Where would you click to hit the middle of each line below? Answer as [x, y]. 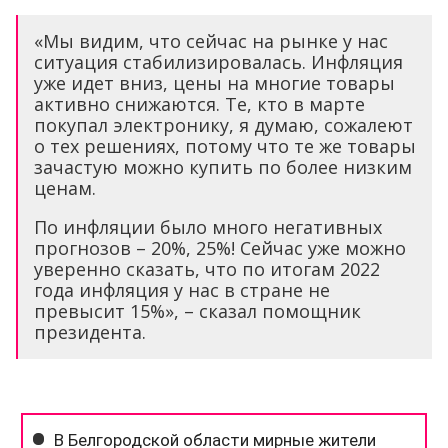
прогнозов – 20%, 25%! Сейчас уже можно [220, 248]
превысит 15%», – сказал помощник [197, 311]
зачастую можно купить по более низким [223, 167]
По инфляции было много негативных [208, 227]
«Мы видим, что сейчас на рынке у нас [211, 41]
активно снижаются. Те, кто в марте [199, 104]
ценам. [65, 188]
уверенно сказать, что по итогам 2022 [207, 269]
